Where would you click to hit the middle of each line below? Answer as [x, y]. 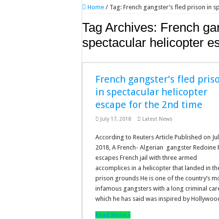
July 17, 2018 [116, 119]
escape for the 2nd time [149, 105]
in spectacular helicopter [152, 92]
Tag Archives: [121, 27]
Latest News [158, 119]
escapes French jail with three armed [146, 158]
